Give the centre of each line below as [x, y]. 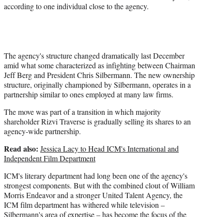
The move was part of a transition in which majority [82, 111]
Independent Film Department [50, 158]
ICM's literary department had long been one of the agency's [96, 175]
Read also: [22, 148]
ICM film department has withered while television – [84, 204]
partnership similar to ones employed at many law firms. [89, 94]
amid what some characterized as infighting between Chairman [100, 65]
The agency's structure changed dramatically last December [94, 55]
